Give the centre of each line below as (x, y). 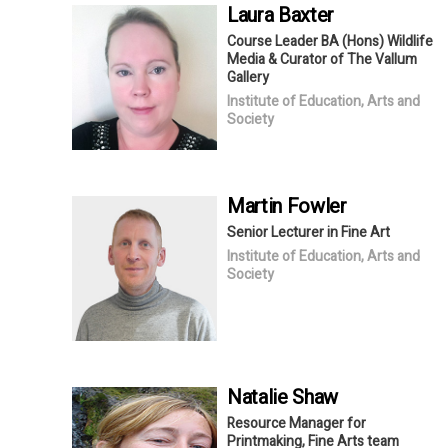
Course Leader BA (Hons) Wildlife (330, 41)
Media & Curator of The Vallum (322, 59)
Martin (257, 206)
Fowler (316, 206)
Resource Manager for (296, 423)
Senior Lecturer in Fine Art (308, 232)
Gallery (248, 77)
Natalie (260, 397)
